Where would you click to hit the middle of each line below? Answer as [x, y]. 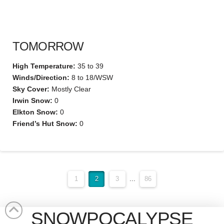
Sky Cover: [31, 89]
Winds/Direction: [41, 77]
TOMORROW [48, 46]
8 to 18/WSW [91, 77]
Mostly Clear [70, 89]
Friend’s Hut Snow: [45, 123]
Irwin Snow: [32, 100]
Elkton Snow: [35, 112]
